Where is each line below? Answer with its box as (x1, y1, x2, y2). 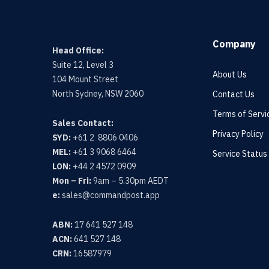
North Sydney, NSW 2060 (52, 88, 144, 99)
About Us (213, 68, 247, 80)
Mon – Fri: (52, 175, 91, 186)
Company (213, 37, 256, 50)
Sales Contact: (52, 117, 113, 128)
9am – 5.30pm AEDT (91, 175, 169, 186)
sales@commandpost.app (60, 189, 160, 201)
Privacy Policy (213, 128, 264, 139)
